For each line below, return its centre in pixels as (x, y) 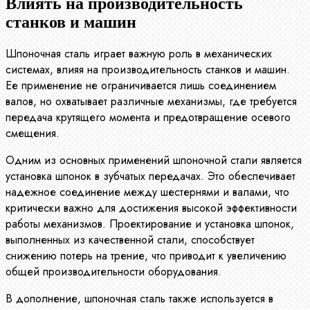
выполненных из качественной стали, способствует (130, 240)
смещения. (33, 134)
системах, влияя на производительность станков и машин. (148, 70)
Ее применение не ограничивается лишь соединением (141, 86)
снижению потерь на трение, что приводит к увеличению (146, 256)
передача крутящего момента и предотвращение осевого (148, 118)
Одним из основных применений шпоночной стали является (154, 161)
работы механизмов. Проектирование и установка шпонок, (150, 224)
